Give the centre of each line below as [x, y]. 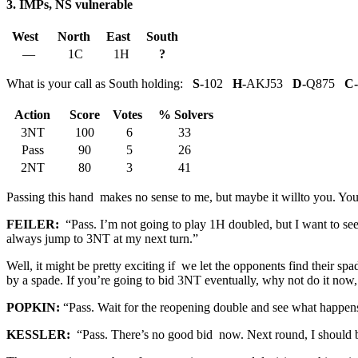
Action [34, 114]
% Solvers [184, 114]
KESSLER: [42, 334]
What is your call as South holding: [98, 83]
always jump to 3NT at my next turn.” [102, 238]
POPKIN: [35, 307]
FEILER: [36, 224]
